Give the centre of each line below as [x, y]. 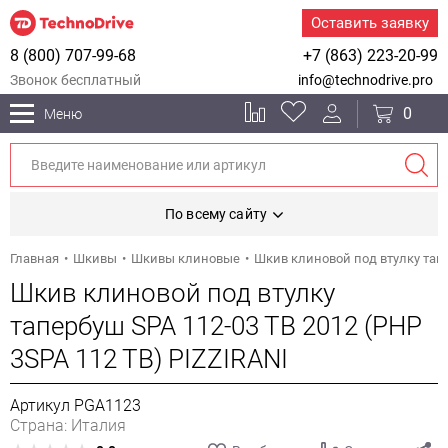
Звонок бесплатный [75, 80]
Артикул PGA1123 [75, 405]
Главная [34, 258]
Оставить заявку [370, 23]
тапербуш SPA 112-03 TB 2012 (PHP [216, 326]
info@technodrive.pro [365, 80]
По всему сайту [216, 214]
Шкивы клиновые [185, 258]
